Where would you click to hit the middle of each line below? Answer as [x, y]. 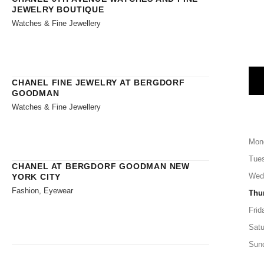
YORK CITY [37, 176]
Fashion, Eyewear [42, 190]
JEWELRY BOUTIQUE [58, 9]
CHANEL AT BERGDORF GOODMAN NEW [101, 166]
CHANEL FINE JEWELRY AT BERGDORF [98, 82]
